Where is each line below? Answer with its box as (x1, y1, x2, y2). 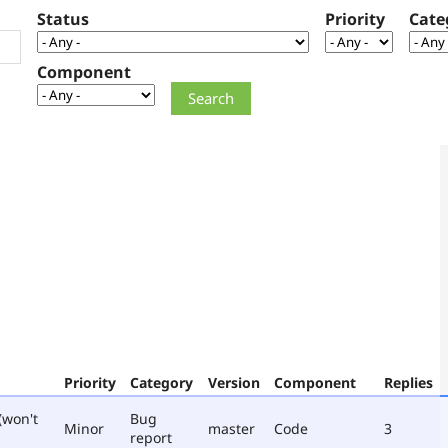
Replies (384, 372, 433, 392)
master (208, 418, 255, 438)
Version (208, 372, 260, 392)
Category (130, 372, 193, 392)
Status (37, 8, 89, 31)
